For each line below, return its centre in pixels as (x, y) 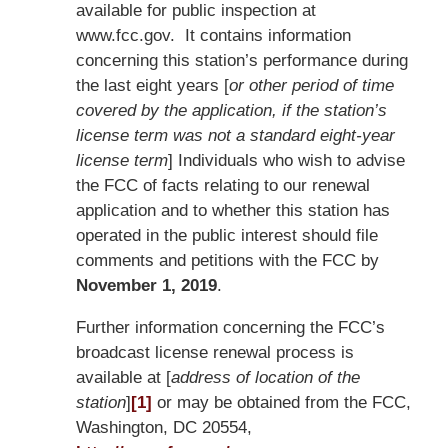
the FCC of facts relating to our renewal (222, 185)
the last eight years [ (152, 85)
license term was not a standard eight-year (235, 135)
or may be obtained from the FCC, (281, 402)
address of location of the (265, 377)
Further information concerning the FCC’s (230, 327)
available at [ (123, 377)
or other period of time (311, 85)
